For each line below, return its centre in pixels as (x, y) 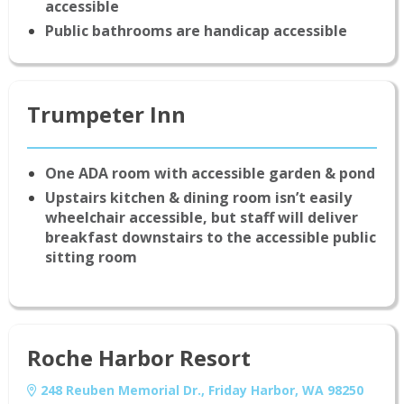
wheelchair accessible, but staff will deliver (202, 218)
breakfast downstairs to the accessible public (211, 238)
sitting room (91, 257)
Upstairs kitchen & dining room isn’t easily (198, 198)
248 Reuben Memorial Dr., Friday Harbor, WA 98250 (200, 390)
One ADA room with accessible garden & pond (210, 174)
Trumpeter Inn (106, 115)
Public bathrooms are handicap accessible (196, 31)
